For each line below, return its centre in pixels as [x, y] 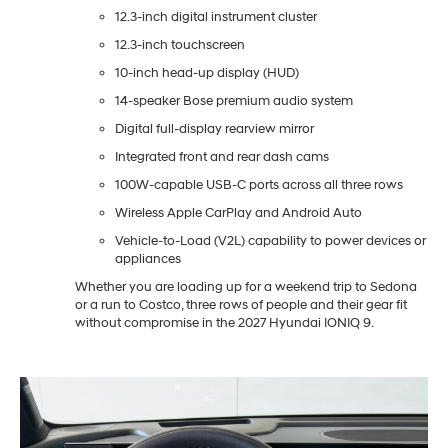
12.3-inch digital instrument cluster [216, 16]
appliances [149, 258]
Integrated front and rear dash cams [223, 156]
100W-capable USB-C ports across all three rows [260, 184]
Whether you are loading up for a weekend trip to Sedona [246, 286]
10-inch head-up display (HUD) [208, 72]
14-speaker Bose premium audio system [235, 100]
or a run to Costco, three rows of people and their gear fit [241, 304]
